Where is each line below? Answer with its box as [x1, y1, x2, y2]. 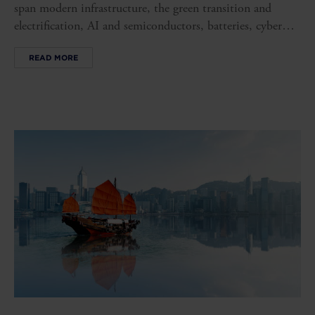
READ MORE [29, 52, 78, 63]
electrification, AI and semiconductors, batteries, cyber [14, 18, 282, 34]
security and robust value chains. [14, 35, 174, 52]
